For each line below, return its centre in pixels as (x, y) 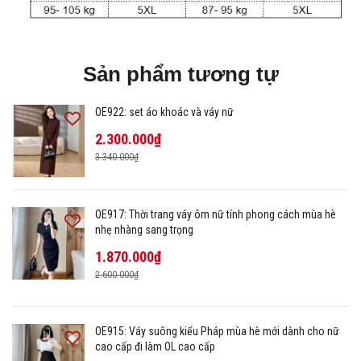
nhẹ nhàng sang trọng (144, 230)
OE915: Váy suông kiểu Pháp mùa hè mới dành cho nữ (217, 332)
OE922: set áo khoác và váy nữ (164, 112)
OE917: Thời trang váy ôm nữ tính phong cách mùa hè (216, 215)
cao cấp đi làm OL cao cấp (155, 347)
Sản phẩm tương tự (180, 75)
